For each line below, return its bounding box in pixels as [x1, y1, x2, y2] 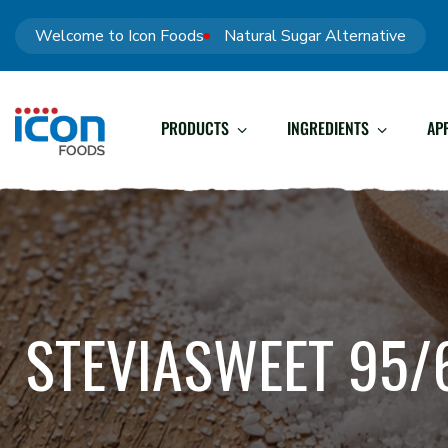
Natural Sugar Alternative [224, 25, 406, 47]
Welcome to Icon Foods [35, 25, 204, 47]
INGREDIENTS [287, 116, 370, 140]
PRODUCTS [161, 116, 230, 140]
